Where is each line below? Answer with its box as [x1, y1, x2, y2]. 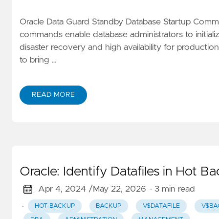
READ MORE [32, 91, 75, 99]
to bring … [20, 56, 57, 65]
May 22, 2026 [92, 185, 146, 194]
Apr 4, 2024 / [38, 185, 93, 194]
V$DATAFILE [142, 203, 180, 210]
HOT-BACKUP [34, 203, 75, 210]
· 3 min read [150, 185, 195, 194]
